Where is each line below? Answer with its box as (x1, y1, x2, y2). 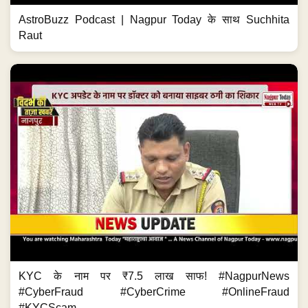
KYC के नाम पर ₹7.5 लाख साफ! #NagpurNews (19, 269, 289, 282)
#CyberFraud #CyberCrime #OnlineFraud (19, 285, 289, 298)
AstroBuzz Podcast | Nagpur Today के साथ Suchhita (19, 13, 289, 25)
